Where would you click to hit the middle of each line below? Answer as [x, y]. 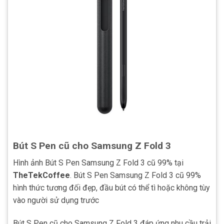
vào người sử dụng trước [56, 200]
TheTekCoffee [41, 175]
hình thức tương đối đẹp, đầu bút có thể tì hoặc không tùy [111, 188]
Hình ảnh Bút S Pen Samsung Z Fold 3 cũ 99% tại [98, 163]
